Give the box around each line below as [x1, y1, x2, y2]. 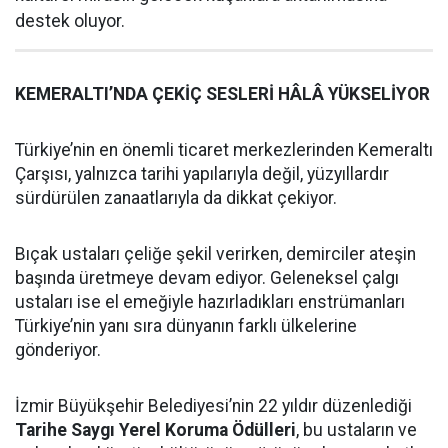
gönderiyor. [15, 339, 101, 360]
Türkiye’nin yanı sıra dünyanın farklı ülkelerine [15, 315, 357, 336]
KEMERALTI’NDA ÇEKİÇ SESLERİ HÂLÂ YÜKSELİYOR [15, 83, 430, 104]
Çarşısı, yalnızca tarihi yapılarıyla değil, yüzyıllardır [15, 163, 389, 184]
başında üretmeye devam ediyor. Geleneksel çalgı [15, 267, 399, 288]
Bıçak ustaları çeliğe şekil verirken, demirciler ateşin [15, 243, 416, 264]
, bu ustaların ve [296, 419, 417, 440]
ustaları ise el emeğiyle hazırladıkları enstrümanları [15, 291, 405, 312]
